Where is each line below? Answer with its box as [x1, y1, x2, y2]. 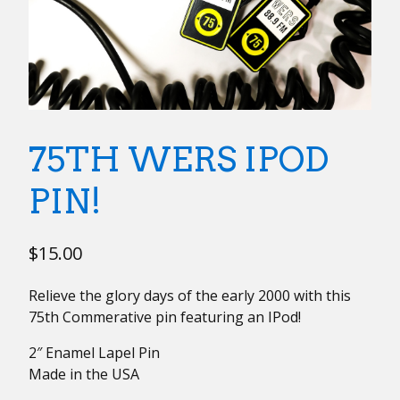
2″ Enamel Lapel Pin [29, 342, 160, 362]
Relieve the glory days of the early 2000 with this [29, 285, 351, 305]
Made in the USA [29, 363, 139, 384]
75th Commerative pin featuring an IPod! [29, 306, 301, 327]
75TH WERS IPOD [29, 137, 329, 179]
